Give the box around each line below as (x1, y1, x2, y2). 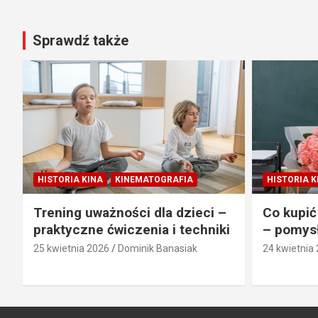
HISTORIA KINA (38, 174, 103, 185)
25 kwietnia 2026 (33, 242, 109, 254)
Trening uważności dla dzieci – (33, 204, 226, 221)
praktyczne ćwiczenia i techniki (33, 221, 230, 238)
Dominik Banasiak (118, 242, 197, 254)
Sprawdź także (33, 32, 128, 50)
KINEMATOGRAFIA (115, 174, 193, 185)
